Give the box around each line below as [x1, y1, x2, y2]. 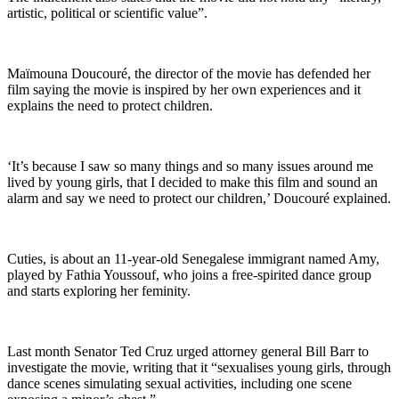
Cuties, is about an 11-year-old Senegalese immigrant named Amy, [7, 251, 379, 267]
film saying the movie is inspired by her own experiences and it [7, 82, 361, 98]
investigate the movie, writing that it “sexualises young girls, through [7, 360, 391, 376]
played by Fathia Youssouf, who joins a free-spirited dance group [7, 267, 371, 283]
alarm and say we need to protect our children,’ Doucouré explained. [7, 191, 391, 207]
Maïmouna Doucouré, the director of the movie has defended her [7, 66, 370, 82]
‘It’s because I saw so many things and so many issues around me [7, 159, 373, 175]
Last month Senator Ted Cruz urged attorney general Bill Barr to [7, 344, 369, 360]
